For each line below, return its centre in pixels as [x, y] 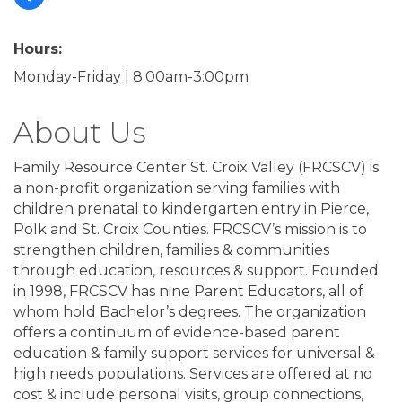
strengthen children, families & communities [171, 249]
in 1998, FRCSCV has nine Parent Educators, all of [188, 291]
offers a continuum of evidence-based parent [177, 332]
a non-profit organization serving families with [177, 188]
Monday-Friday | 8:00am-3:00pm [131, 76]
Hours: [38, 48]
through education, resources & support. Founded [196, 270]
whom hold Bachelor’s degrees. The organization [190, 311]
